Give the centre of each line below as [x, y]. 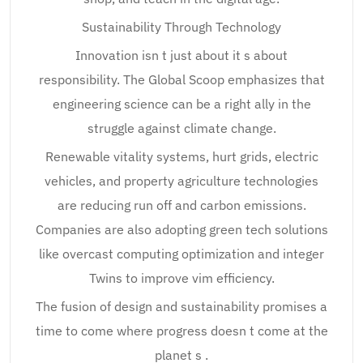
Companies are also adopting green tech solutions [181, 229]
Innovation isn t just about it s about [181, 55]
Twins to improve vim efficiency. [181, 278]
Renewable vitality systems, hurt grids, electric [181, 156]
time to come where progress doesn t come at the [181, 331]
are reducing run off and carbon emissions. [181, 205]
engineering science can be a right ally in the [181, 104]
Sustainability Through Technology [181, 27]
